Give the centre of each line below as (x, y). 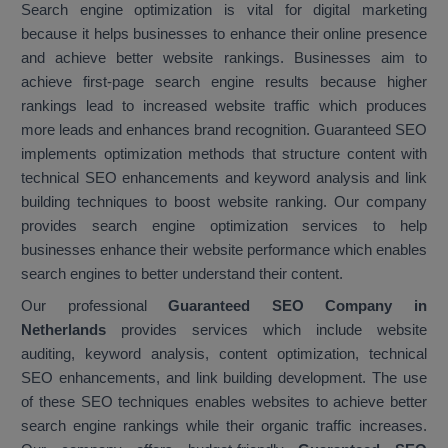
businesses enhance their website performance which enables (224, 250)
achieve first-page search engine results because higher (224, 82)
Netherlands (63, 330)
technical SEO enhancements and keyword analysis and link (224, 178)
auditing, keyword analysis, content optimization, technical (224, 354)
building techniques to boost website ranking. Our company (224, 202)
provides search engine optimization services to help (224, 226)
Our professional (95, 306)
